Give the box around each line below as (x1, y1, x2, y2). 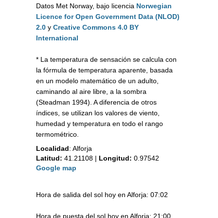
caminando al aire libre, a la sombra (36, 88, 146, 96)
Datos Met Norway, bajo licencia (36, 2, 136, 10)
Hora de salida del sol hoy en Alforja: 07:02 (36, 191, 168, 199)
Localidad (36, 145, 69, 153)
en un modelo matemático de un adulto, (36, 77, 159, 85)
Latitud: (36, 154, 62, 163)
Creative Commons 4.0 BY (53, 23, 139, 32)
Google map (36, 164, 76, 172)
